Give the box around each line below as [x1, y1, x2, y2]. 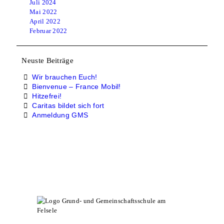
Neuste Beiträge [21, 56, 73, 64]
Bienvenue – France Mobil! [32, 82, 121, 90]
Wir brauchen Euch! [32, 72, 97, 81]
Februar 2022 [29, 26, 67, 34]
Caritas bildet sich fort [32, 101, 104, 109]
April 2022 [29, 17, 60, 25]
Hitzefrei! [32, 91, 62, 100]
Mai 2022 [29, 7, 57, 15]
